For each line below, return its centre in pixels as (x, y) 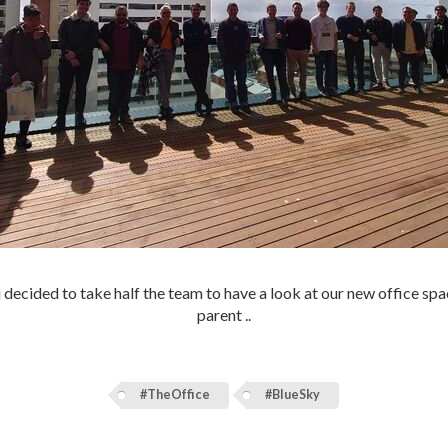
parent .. (224, 315)
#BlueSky (293, 395)
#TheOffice (175, 395)
